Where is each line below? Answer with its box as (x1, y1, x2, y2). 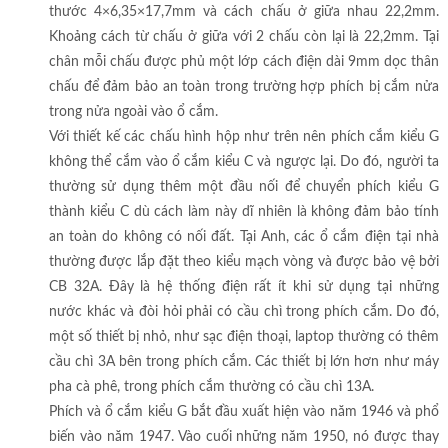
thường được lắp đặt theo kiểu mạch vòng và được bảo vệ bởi (48, 255, 440, 270)
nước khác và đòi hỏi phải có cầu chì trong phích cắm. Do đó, (48, 305, 440, 320)
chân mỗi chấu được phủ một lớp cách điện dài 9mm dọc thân (48, 55, 440, 70)
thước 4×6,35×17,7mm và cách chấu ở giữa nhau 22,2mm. (48, 5, 440, 20)
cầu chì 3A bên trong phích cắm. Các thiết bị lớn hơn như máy (48, 355, 440, 370)
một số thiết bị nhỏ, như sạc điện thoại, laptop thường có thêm (48, 330, 440, 345)
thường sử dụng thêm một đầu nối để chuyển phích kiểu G (48, 180, 440, 195)
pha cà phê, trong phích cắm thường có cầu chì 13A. (48, 380, 374, 395)
